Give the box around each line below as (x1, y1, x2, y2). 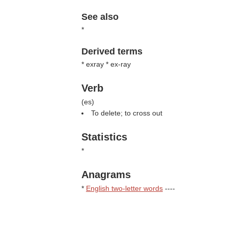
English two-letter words (85, 184, 163, 192)
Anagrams (81, 169, 131, 180)
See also (81, 12, 119, 22)
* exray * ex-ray (81, 60, 131, 68)
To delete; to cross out (91, 109, 162, 117)
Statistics (81, 131, 127, 142)
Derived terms (81, 46, 142, 56)
